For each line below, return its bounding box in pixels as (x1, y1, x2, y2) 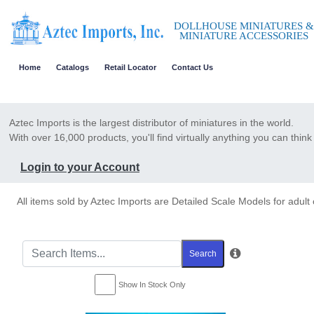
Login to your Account (20, 161, 139, 173)
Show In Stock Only (118, 280, 186, 289)
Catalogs (56, 63, 89, 71)
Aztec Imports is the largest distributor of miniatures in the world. (9, 117, 294, 128)
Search (189, 249, 217, 259)
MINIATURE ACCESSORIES (173, 30, 308, 41)
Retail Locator (104, 63, 156, 71)
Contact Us (172, 63, 213, 71)
